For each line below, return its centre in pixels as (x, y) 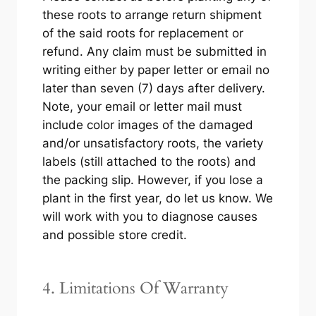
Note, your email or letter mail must (142, 107)
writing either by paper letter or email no (156, 70)
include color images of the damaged (147, 125)
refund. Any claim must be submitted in (154, 52)
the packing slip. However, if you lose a (152, 180)
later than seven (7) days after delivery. (153, 89)
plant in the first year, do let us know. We (157, 199)
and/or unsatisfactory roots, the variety (152, 144)
